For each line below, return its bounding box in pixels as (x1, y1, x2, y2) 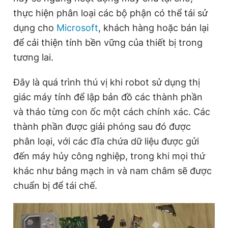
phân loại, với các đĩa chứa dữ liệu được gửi (13, 135, 199, 147)
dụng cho (13, 22, 56, 33)
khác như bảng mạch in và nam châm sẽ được (13, 165, 212, 176)
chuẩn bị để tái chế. (13, 180, 97, 191)
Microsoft (56, 22, 98, 33)
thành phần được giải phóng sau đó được (13, 121, 191, 132)
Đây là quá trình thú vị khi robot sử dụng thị (13, 76, 200, 88)
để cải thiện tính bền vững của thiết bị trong (13, 37, 203, 48)
